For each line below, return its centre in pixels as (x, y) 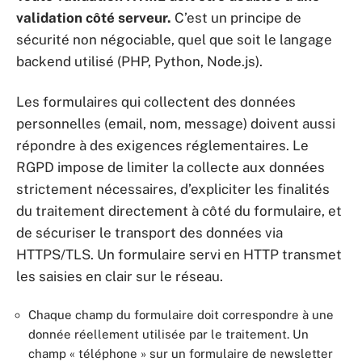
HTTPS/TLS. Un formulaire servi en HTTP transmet (179, 254)
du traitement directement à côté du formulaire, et (179, 210)
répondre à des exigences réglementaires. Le (162, 145)
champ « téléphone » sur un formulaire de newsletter (181, 354)
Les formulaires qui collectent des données (156, 101)
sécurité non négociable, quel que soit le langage (174, 40)
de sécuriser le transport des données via (149, 232)
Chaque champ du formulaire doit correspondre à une (181, 315)
